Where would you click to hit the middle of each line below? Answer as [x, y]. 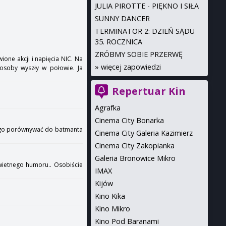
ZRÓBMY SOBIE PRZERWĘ [138, 54]
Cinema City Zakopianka [134, 146]
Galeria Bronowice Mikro [135, 158]
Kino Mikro [112, 209]
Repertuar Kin [149, 91]
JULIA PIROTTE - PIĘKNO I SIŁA [147, 6]
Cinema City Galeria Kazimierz [144, 133]
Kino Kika [110, 196]
